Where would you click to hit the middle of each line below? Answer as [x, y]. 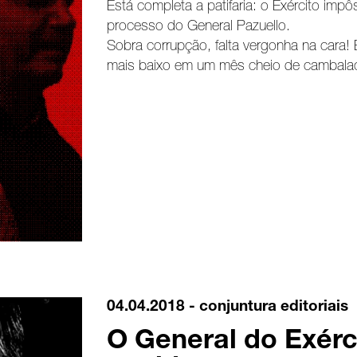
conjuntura [237, 307]
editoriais [314, 307]
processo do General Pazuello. [198, 27]
